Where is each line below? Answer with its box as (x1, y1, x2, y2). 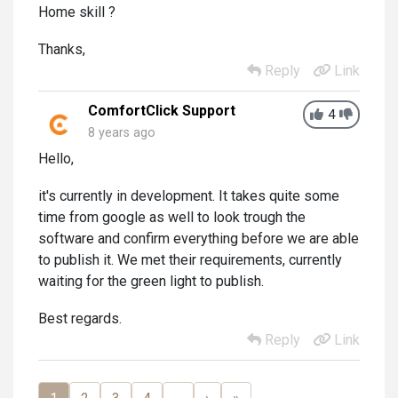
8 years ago (88, 125, 155, 140)
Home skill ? (38, 4, 115, 20)
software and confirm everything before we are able (38, 230, 359, 247)
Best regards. (38, 310, 122, 327)
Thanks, (38, 41, 85, 58)
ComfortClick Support (88, 102, 235, 119)
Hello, (38, 150, 74, 167)
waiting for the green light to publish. (38, 273, 264, 290)
